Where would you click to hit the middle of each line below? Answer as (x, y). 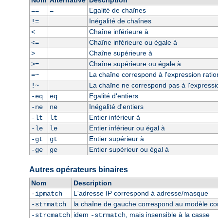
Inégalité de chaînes (120, 21)
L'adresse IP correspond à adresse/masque (141, 193)
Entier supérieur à (116, 139)
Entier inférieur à (114, 118)
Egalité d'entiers (113, 96)
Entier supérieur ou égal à (129, 150)
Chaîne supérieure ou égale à (135, 64)
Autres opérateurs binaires (79, 170)
